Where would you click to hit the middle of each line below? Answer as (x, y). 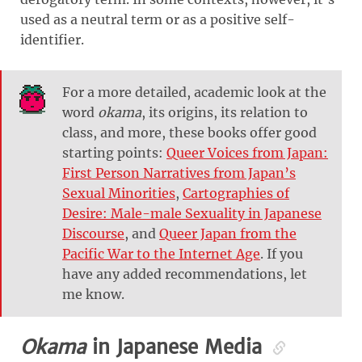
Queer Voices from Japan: (247, 152)
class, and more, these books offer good (189, 132)
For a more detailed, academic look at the (194, 92)
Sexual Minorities (119, 193)
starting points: (114, 152)
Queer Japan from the (228, 233)
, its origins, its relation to (225, 112)
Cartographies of (236, 193)
